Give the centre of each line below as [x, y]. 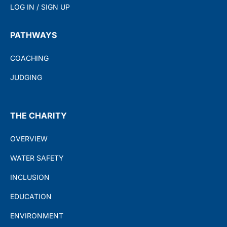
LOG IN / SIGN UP [40, 7]
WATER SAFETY [37, 158]
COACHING [29, 58]
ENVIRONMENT [37, 215]
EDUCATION [31, 196]
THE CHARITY [39, 115]
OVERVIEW [29, 138]
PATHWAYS [33, 35]
